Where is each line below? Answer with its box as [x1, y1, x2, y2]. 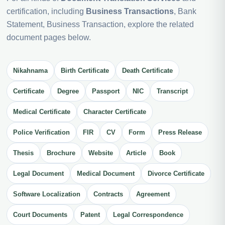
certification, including [7, 7, 86, 16]
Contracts [93, 190, 123, 198]
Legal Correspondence [113, 211, 183, 219]
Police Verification [13, 129, 70, 137]
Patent [80, 211, 100, 219]
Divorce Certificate [148, 170, 204, 178]
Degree [57, 87, 79, 95]
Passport [92, 87, 120, 95]
